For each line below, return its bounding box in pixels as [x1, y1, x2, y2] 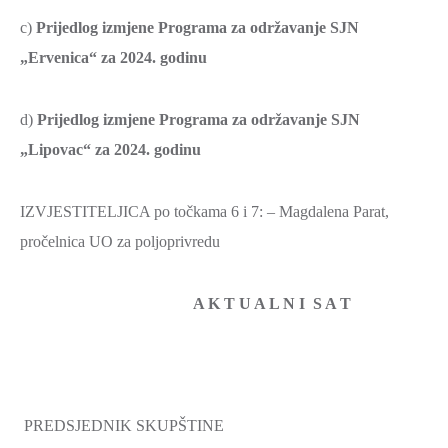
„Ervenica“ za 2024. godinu [20, 49, 207, 66]
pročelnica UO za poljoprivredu [20, 233, 220, 250]
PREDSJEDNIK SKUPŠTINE [20, 417, 224, 434]
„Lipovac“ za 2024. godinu [20, 141, 201, 158]
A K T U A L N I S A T [192, 295, 351, 312]
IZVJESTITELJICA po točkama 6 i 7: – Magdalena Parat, [20, 203, 389, 220]
